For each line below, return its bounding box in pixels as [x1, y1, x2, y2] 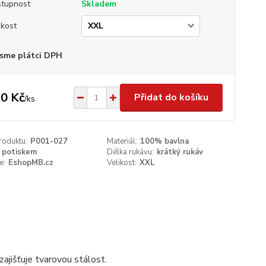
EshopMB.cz [8, 157, 53, 168]
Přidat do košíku [134, 91, 208, 104]
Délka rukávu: [107, 147, 154, 157]
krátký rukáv [157, 147, 204, 157]
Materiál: [107, 136, 138, 147]
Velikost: [107, 157, 137, 168]
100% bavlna [140, 136, 189, 147]
